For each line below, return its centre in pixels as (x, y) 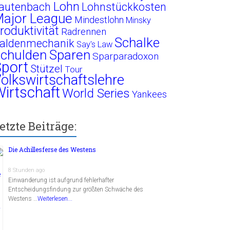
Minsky (139, 20)
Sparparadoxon (126, 56)
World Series (96, 93)
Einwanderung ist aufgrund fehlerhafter (61, 180)
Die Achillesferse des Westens (52, 149)
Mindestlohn (99, 20)
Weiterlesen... (55, 198)
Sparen (70, 55)
